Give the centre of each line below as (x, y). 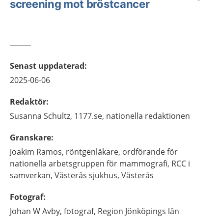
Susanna (26, 116)
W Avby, (47, 211)
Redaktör (28, 102)
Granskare (30, 137)
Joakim (22, 152)
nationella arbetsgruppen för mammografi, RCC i (100, 164)
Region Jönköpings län (138, 211)
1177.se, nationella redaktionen (132, 116)
